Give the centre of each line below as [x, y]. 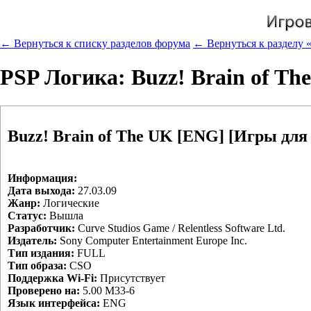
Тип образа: [37, 265]
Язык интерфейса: [54, 303]
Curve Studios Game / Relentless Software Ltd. [180, 228]
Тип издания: [41, 253]
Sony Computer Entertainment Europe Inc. [152, 240]
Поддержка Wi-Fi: [52, 278]
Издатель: [32, 240]
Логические [70, 203]
